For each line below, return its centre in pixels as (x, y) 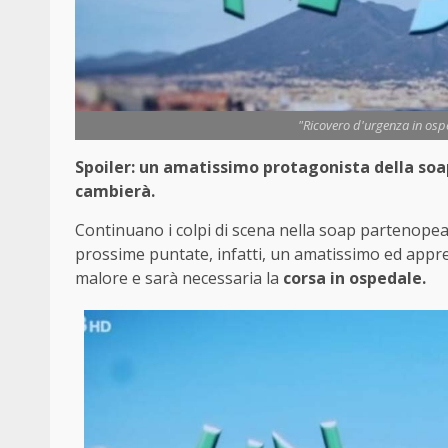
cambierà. (115, 190)
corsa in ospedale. (354, 277)
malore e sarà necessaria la (179, 277)
